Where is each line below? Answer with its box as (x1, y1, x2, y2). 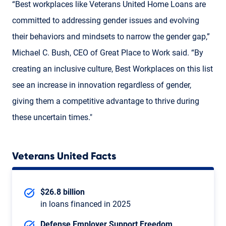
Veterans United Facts (12, 151, 116, 161)
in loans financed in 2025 (40, 199, 131, 209)
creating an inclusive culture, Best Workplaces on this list (12, 64, 213, 74)
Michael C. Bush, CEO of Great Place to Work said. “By (12, 47, 203, 58)
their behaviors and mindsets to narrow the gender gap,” (12, 31, 210, 41)
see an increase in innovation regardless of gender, (12, 80, 191, 90)
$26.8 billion (40, 187, 85, 197)
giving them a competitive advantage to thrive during (12, 96, 199, 106)
